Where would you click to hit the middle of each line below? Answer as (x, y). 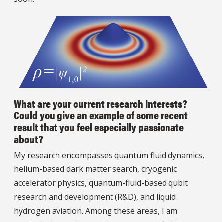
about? (28, 138)
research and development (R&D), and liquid (95, 196)
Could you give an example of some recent (101, 114)
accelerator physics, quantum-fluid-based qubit (101, 183)
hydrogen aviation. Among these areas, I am (96, 210)
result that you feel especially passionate (99, 126)
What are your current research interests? (101, 103)
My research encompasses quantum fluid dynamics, (109, 155)
